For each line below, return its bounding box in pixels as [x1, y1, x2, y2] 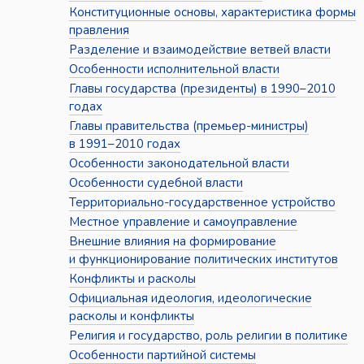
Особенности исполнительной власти [68, 61, 279, 78]
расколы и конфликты [68, 308, 194, 325]
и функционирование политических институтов [68, 251, 338, 268]
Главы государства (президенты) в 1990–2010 [68, 80, 336, 97]
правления [68, 22, 129, 39]
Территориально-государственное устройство [68, 194, 336, 211]
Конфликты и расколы [68, 271, 196, 288]
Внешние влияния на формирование [68, 233, 276, 250]
